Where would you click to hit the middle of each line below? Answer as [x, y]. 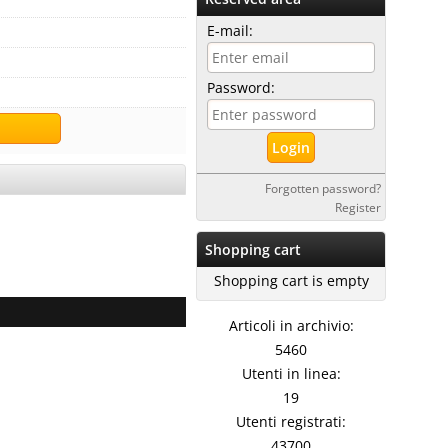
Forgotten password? [323, 188]
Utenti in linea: [291, 373]
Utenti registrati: [291, 421]
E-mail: [230, 30]
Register [358, 207]
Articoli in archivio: [291, 325]
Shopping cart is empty [291, 280]
